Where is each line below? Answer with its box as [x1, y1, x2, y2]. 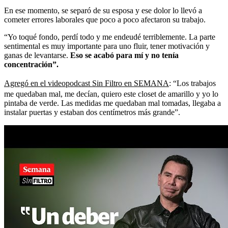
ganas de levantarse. [4, 50, 70, 60]
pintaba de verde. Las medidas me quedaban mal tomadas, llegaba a [4, 98, 221, 107]
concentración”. [4, 60, 59, 69]
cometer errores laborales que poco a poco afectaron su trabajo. [4, 15, 206, 24]
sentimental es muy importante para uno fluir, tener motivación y [4, 41, 210, 50]
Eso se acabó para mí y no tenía [70, 50, 179, 60]
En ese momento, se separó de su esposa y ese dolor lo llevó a [4, 6, 202, 15]
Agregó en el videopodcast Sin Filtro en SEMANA [4, 78, 169, 88]
